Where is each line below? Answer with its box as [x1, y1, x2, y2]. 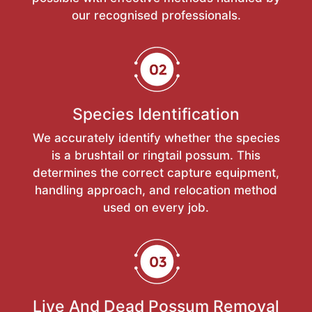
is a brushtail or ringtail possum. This [52, 148, 260, 163]
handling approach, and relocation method [35, 183, 277, 198]
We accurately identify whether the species [32, 131, 280, 146]
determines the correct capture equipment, [33, 166, 279, 180]
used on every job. [103, 201, 209, 215]
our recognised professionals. [71, 8, 241, 23]
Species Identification [72, 104, 240, 125]
